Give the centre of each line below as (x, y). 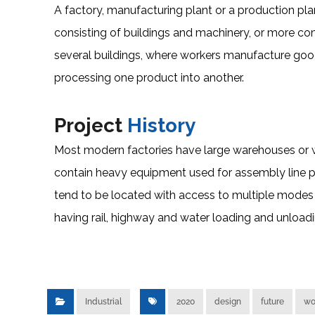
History (159, 126)
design (228, 302)
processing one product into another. (149, 78)
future (273, 302)
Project (89, 126)
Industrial (104, 302)
